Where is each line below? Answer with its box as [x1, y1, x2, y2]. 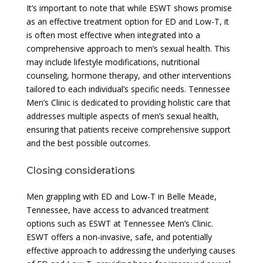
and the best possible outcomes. [26, 137, 150, 149]
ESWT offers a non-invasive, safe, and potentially [26, 231, 212, 242]
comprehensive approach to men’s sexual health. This [26, 42, 230, 54]
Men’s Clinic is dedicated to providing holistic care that [26, 96, 231, 108]
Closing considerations [26, 164, 135, 176]
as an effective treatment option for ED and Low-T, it [26, 15, 229, 27]
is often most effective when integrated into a [26, 29, 200, 41]
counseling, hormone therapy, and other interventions [26, 69, 231, 81]
